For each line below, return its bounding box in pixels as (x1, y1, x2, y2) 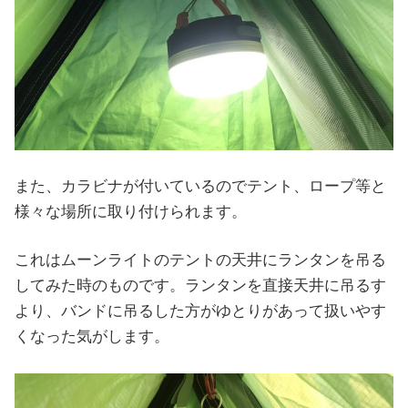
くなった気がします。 (15, 328, 169, 346)
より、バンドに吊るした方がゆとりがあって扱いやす (15, 302, 386, 321)
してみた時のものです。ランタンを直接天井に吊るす (15, 277, 386, 295)
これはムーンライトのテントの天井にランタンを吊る (15, 251, 386, 270)
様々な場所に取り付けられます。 (15, 202, 247, 220)
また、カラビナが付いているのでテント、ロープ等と (15, 177, 386, 195)
